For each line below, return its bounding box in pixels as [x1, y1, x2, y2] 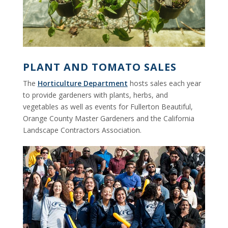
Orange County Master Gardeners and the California [22, 113, 194, 124]
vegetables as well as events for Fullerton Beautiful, [22, 102, 193, 112]
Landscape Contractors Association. [22, 125, 141, 135]
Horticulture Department [37, 78, 128, 89]
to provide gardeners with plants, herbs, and [22, 90, 168, 100]
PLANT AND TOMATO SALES [22, 60, 177, 74]
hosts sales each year [127, 78, 201, 89]
